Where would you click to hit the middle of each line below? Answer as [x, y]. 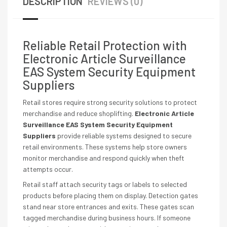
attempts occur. [48, 169]
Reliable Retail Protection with [105, 45]
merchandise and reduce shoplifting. [79, 113]
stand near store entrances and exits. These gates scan [108, 206]
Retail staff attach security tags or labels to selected [105, 184]
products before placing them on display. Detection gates [110, 195]
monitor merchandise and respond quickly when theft [104, 158]
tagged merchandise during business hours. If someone [107, 218]
